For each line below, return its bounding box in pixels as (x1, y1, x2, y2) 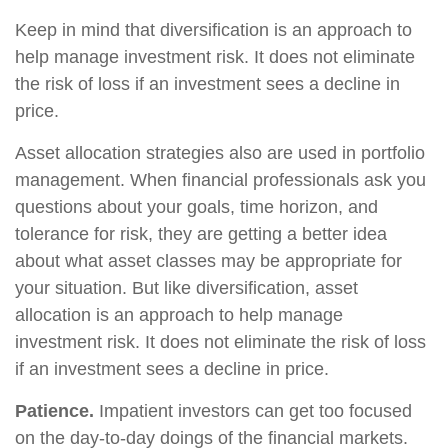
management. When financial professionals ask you (15, 170, 426, 190)
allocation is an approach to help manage (15, 305, 343, 325)
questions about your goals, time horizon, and (15, 197, 378, 217)
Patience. (15, 401, 94, 421)
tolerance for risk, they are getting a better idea (15, 224, 387, 244)
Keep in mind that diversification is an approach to (15, 20, 412, 40)
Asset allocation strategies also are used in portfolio (15, 143, 425, 163)
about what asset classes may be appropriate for (15, 251, 402, 271)
